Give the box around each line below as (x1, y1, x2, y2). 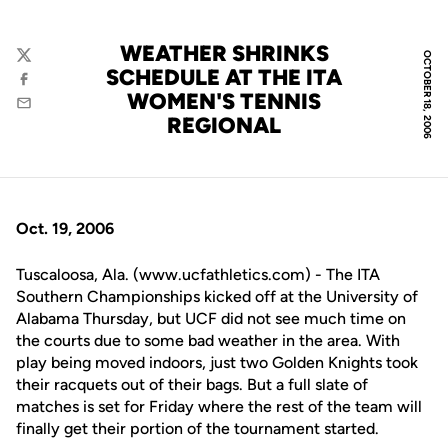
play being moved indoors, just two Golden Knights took (16, 353, 418, 372)
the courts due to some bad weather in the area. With (16, 331, 400, 350)
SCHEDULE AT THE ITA (106, 64, 342, 91)
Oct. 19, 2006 (16, 219, 114, 238)
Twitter (15, 55, 64, 74)
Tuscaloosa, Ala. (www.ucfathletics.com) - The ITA (16, 265, 380, 284)
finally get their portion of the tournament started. (16, 419, 379, 438)
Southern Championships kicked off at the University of (16, 287, 418, 306)
